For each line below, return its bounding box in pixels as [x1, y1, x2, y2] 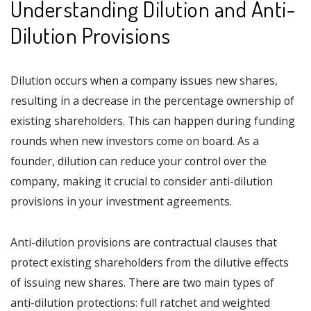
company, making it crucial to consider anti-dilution [10, 174, 273, 190]
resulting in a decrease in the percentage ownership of [10, 93, 294, 109]
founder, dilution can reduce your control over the [10, 153, 267, 169]
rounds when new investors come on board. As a [10, 133, 259, 149]
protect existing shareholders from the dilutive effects [10, 255, 289, 271]
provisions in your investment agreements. [10, 194, 232, 210]
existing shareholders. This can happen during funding [10, 113, 295, 129]
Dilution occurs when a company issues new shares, [10, 73, 278, 89]
